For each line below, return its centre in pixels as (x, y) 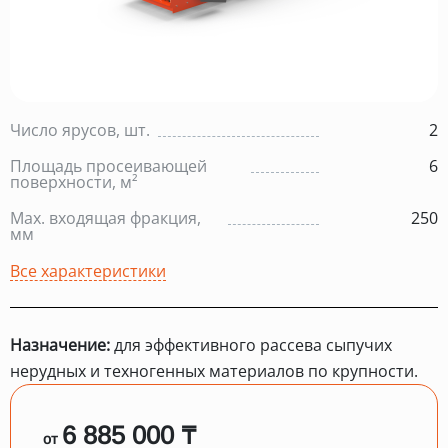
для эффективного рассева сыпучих (251, 345)
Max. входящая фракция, (105, 218)
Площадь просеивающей (108, 166)
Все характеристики (88, 271)
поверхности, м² (74, 182)
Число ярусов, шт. (80, 130)
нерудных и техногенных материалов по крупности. (214, 371)
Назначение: (60, 345)
